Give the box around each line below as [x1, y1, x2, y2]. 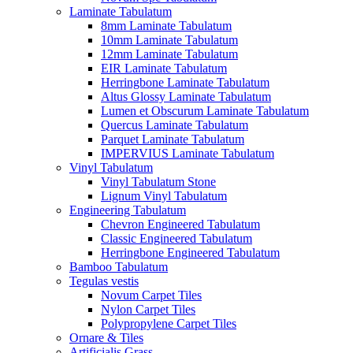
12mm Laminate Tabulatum [101, 47, 238, 61]
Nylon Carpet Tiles [101, 303, 195, 316]
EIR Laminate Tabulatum [101, 61, 227, 75]
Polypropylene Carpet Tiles [101, 317, 236, 330]
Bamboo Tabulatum [69, 260, 168, 273]
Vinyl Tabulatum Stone [101, 175, 216, 188]
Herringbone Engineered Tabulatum [101, 246, 280, 259]
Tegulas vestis [69, 274, 139, 288]
